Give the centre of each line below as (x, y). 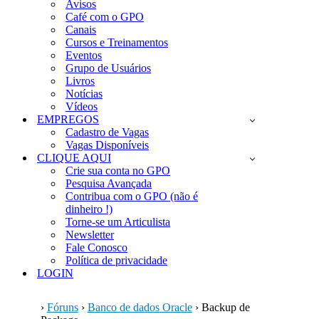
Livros (80, 81)
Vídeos (82, 106)
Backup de (225, 307)
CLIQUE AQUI (74, 158)
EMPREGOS (68, 119)
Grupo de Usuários (108, 68)
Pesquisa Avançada (109, 183)
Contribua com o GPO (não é (132, 196)
